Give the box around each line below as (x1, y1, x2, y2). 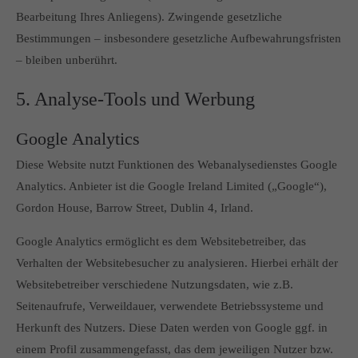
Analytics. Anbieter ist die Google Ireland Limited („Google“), (16, 180, 327, 193)
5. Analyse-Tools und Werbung (16, 89, 255, 109)
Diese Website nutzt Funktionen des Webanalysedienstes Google (16, 158, 337, 171)
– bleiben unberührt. (16, 54, 117, 66)
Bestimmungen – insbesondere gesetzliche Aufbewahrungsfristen (16, 32, 341, 45)
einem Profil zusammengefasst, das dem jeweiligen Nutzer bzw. (16, 343, 333, 356)
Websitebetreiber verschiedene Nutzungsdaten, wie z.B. (16, 278, 293, 291)
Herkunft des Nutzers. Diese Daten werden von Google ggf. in (16, 321, 328, 334)
